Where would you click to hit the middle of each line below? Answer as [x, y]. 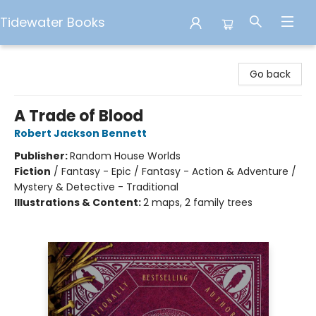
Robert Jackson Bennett [80, 133]
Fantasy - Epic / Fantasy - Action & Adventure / [179, 171]
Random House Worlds [125, 156]
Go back [270, 74]
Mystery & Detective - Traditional [96, 187]
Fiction [32, 171]
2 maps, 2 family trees [198, 202]
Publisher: [42, 156]
